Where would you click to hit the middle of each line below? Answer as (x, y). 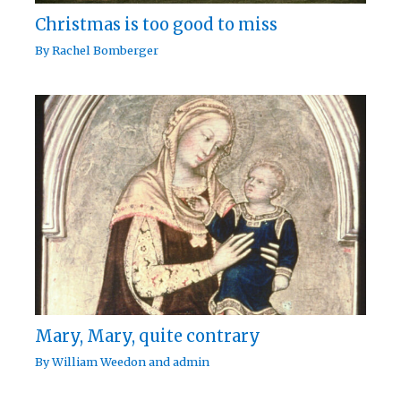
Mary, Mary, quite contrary (148, 336)
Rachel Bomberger (106, 51)
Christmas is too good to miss (157, 25)
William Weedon (99, 361)
